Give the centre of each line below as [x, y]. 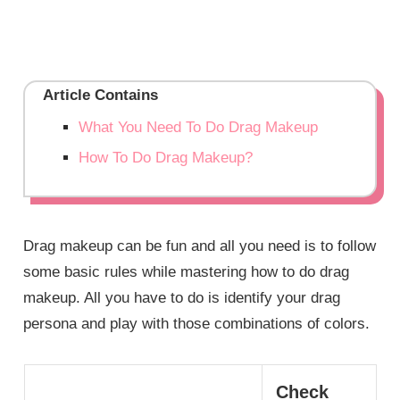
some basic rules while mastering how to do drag [187, 272]
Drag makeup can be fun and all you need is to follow [200, 246]
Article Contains [101, 96]
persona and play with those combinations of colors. [197, 324]
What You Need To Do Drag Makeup [199, 128]
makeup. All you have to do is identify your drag [182, 298]
